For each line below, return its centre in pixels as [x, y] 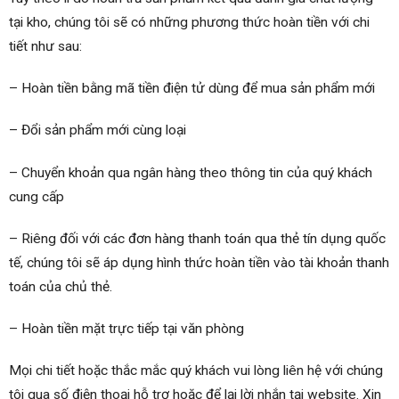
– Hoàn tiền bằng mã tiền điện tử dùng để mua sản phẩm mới [192, 89]
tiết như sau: [45, 47]
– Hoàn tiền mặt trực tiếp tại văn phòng [126, 328]
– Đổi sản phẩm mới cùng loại [98, 130]
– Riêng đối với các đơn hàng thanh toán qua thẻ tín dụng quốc [197, 238]
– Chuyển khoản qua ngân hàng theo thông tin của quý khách [191, 172]
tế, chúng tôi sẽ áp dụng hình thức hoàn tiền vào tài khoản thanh [199, 262]
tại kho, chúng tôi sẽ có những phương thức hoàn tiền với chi [189, 23]
